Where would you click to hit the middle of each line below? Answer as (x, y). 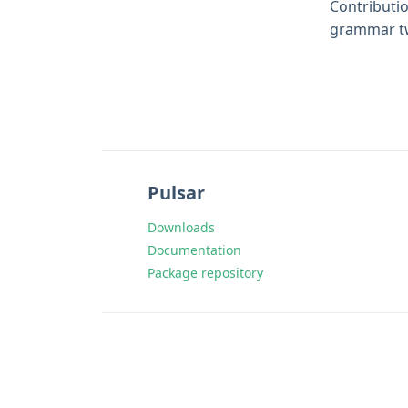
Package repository (205, 273)
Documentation (194, 250)
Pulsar (176, 193)
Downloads (181, 227)
